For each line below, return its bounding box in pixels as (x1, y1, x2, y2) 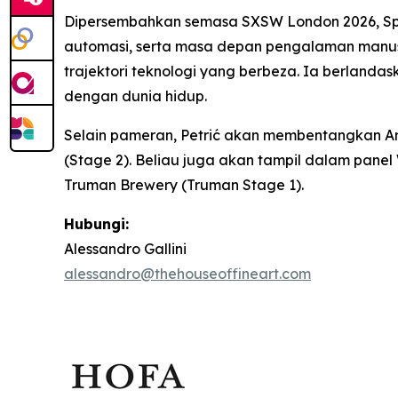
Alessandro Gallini (64, 240, 187, 258)
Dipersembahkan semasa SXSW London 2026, (64, 12, 383, 30)
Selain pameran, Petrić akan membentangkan (64, 126, 385, 144)
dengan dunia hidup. (64, 87, 207, 105)
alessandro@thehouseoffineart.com (64, 265, 311, 283)
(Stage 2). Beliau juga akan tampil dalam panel (64, 151, 396, 169)
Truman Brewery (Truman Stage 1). (64, 176, 304, 194)
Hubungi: (64, 215, 129, 233)
